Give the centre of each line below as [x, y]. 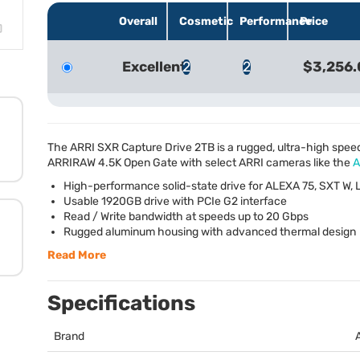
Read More [77, 256]
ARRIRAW [72, 163]
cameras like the [308, 163]
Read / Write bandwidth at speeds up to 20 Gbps [186, 217]
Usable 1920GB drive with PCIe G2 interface [175, 202]
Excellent [154, 67]
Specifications [121, 304]
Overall [138, 21]
